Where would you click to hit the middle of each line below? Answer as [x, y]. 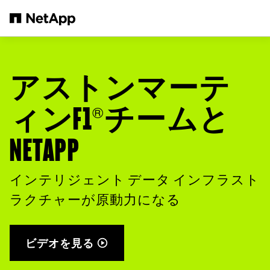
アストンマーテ [120, 88]
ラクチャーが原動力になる [95, 200]
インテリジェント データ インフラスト [135, 180]
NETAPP [45, 151]
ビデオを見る [60, 243]
